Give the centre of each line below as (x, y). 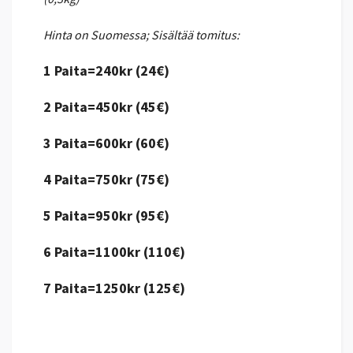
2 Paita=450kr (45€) (106, 106)
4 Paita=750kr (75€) (106, 179)
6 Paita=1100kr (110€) (114, 251)
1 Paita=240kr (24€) (106, 70)
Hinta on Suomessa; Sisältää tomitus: (141, 34)
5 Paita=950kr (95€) (106, 215)
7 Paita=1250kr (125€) (114, 288)
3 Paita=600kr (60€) (106, 143)
